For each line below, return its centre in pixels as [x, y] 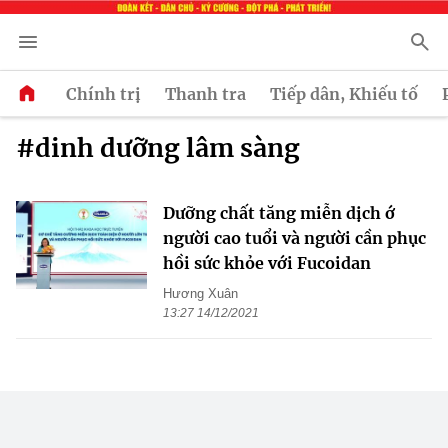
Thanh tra [205, 93]
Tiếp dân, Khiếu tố [344, 93]
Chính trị [103, 93]
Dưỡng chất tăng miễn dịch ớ [279, 213]
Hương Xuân [200, 294]
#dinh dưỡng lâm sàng [158, 148]
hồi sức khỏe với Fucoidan [267, 263]
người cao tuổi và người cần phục [294, 238]
